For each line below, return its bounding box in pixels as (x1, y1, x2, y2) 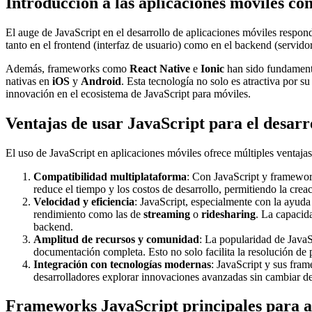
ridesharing (201, 208, 256, 220)
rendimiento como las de (33, 208, 143, 220)
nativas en (6, 75, 52, 87)
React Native (130, 62, 190, 75)
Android (81, 75, 121, 87)
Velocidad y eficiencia (33, 195, 134, 208)
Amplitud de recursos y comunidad (33, 233, 199, 245)
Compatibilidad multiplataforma (33, 170, 187, 182)
